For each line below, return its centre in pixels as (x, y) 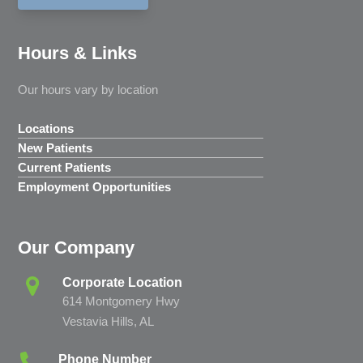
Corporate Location (123, 283)
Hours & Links (78, 53)
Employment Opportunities (95, 187)
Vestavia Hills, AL (109, 322)
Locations (46, 129)
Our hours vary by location (88, 90)
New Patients (56, 148)
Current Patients (65, 168)
